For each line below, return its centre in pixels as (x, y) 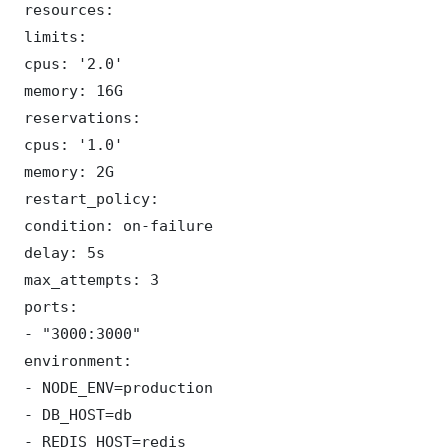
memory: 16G (69, 91)
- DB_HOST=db (73, 415)
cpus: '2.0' (69, 64)
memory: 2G (64, 172)
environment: (73, 361)
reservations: (78, 118)
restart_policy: (87, 199)
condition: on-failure (114, 226)
